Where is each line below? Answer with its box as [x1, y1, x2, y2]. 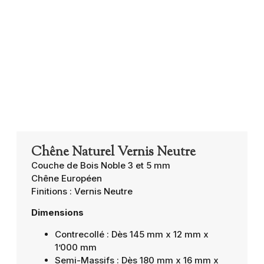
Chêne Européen [31, 172, 102, 184]
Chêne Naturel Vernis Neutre [31, 143, 196, 162]
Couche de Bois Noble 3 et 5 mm [31, 159, 170, 171]
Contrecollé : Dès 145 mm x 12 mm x [54, 228, 209, 240]
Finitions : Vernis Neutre [31, 185, 133, 197]
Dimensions [31, 207, 84, 219]
